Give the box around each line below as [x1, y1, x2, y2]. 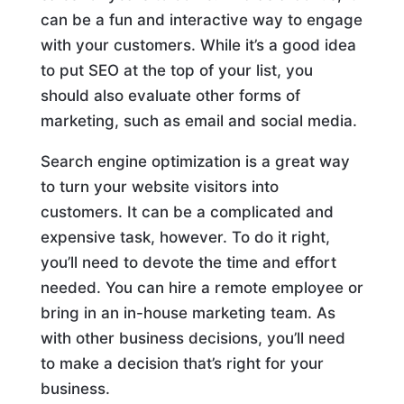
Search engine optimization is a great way [40, 152, 350, 170]
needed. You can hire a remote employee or [40, 279, 363, 297]
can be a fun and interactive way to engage [40, 11, 363, 29]
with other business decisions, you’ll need [40, 329, 345, 347]
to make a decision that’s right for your [40, 354, 324, 372]
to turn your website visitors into [40, 178, 279, 196]
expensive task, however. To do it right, [40, 228, 330, 246]
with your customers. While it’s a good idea [40, 36, 356, 54]
